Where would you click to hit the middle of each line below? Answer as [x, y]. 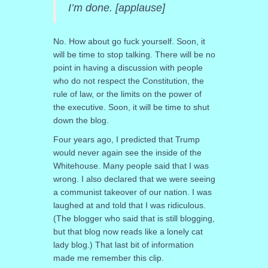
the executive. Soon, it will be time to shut [131, 107]
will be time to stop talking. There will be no [134, 55]
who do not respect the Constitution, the [128, 81]
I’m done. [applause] [116, 8]
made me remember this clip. [108, 258]
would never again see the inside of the [127, 153]
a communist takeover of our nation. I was [132, 192]
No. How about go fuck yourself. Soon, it [129, 42]
